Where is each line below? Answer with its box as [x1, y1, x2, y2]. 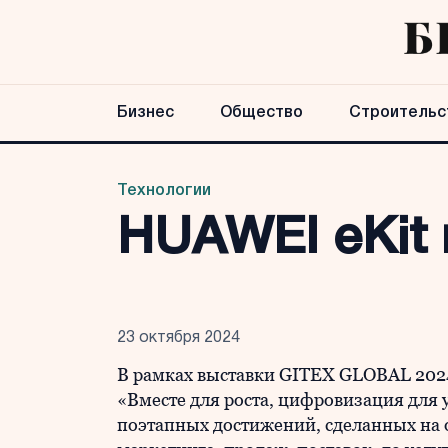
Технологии [117, 184, 211, 198]
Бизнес [117, 106, 174, 120]
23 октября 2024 [117, 331, 240, 345]
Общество [220, 106, 303, 120]
